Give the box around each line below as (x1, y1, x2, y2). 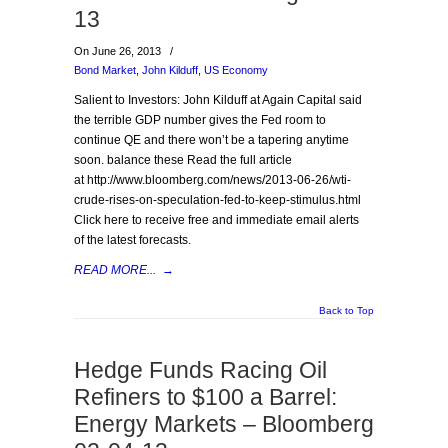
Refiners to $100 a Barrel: (74, 384, 337, 410)
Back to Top (319, 305, 374, 316)
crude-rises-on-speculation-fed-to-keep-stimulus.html (74, 193, 361, 207)
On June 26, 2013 (74, 45, 164, 57)
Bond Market (74, 64, 136, 76)
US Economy (204, 64, 268, 76)
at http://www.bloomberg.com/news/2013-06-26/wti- (74, 173, 351, 187)
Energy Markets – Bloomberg (74, 411, 374, 437)
